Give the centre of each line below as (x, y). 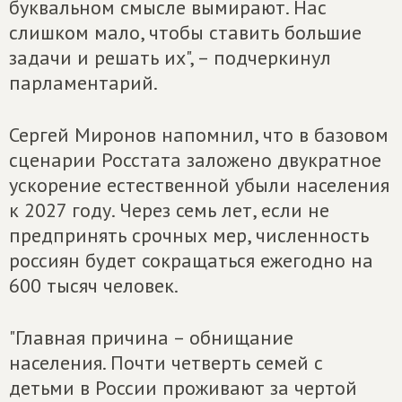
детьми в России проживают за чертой (183, 388)
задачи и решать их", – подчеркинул (170, 57)
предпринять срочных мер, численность (189, 235)
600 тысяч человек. (94, 285)
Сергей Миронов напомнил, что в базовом (199, 135)
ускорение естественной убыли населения (199, 185)
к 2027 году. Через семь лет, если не (169, 210)
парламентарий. (83, 83)
